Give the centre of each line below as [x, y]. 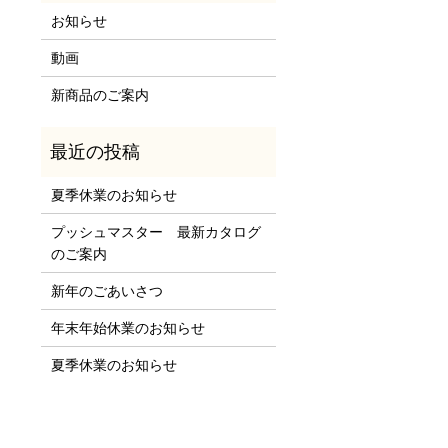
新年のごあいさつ [106, 290]
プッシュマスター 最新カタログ [155, 231]
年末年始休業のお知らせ [127, 327]
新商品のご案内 [99, 94]
